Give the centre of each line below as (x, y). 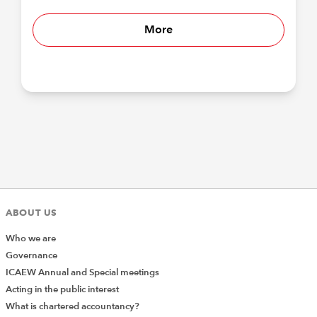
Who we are (31, 238)
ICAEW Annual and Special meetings (82, 272)
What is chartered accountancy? (73, 306)
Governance (31, 255)
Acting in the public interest (62, 289)
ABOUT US (32, 212)
